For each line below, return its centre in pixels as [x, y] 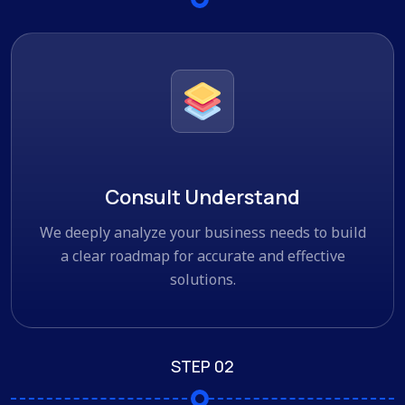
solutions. [202, 279]
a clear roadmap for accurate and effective [202, 255]
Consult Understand [202, 197]
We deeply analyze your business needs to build [202, 232]
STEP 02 [202, 366]
